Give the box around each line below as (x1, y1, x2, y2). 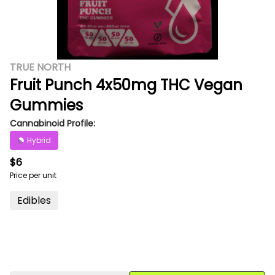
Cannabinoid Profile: (10, 117, 95, 130)
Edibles (17, 193, 51, 207)
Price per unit (10, 170, 56, 180)
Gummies (10, 95, 83, 115)
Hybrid (27, 135, 51, 145)
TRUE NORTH (10, 60, 71, 74)
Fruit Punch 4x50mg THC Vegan (10, 75, 242, 95)
